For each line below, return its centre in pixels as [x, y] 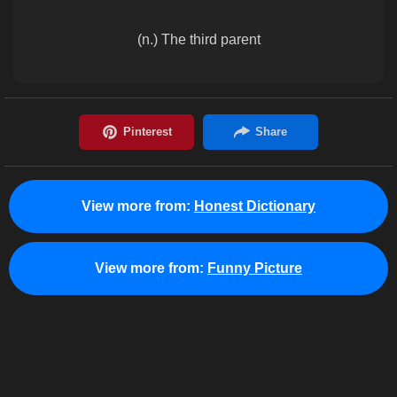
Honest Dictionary [255, 206]
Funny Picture [255, 268]
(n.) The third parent [198, 39]
